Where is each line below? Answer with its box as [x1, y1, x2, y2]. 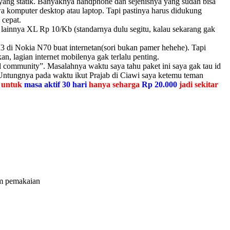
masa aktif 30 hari [22, 80, 87, 89]
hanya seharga [87, 80, 142, 89]
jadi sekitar [177, 80, 218, 89]
